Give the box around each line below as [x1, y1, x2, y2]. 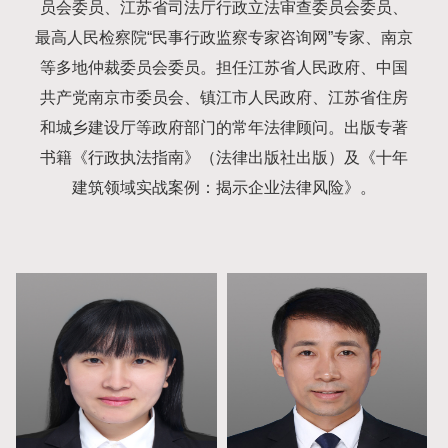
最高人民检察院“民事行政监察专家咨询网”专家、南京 [34, 29, 413, 46]
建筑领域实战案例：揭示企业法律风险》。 [71, 179, 376, 196]
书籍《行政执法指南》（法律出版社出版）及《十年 [39, 149, 408, 166]
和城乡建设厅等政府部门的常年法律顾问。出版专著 [39, 119, 408, 136]
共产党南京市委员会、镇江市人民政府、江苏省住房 [39, 89, 408, 106]
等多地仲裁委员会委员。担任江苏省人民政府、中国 [39, 59, 408, 76]
